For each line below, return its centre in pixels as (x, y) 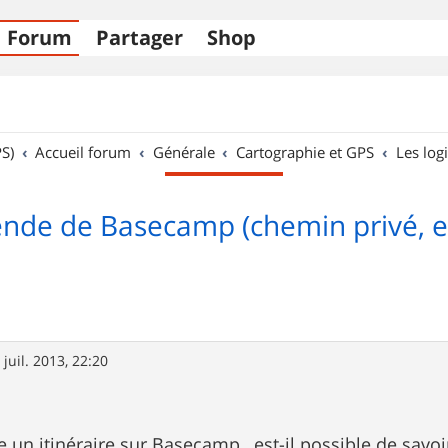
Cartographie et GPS (305, 152)
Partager (139, 37)
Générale (183, 152)
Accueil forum (83, 152)
